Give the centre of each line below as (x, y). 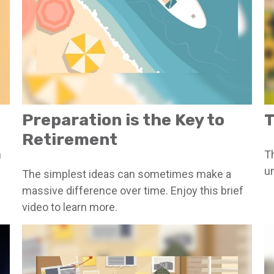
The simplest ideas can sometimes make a (126, 174)
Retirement (69, 139)
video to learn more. (69, 207)
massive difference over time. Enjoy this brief (132, 190)
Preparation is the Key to (123, 120)
